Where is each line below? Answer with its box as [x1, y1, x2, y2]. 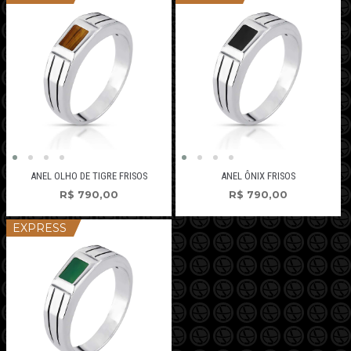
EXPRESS [13, 221, 67, 236]
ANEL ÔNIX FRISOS [220, 169, 295, 182]
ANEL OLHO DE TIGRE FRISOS [31, 169, 148, 182]
